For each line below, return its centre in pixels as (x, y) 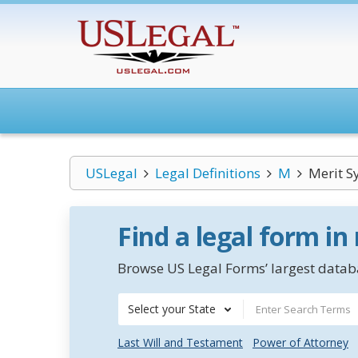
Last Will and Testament (180, 342)
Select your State (172, 309)
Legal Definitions (207, 173)
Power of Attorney (300, 342)
